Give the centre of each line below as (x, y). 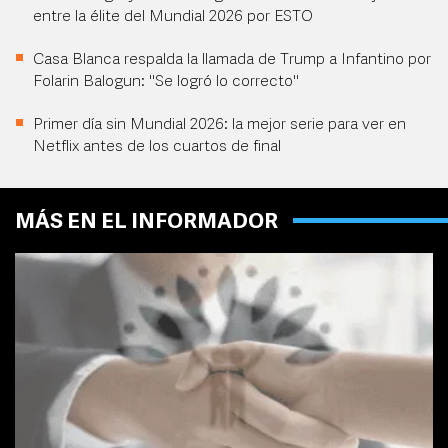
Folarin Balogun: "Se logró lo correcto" (166, 82)
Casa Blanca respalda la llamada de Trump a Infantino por (232, 60)
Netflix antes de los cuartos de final (157, 147)
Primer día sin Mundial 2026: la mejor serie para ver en (219, 125)
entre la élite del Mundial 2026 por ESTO (173, 17)
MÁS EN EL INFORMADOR (146, 223)
